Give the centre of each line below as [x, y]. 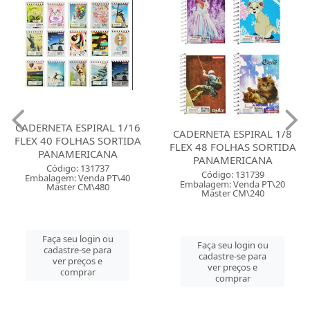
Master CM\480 [77, 186]
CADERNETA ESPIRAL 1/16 [77, 127]
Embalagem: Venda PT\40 [77, 177]
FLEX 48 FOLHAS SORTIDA [232, 146]
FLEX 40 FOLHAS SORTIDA [77, 140]
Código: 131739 [232, 174]
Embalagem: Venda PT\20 [232, 184]
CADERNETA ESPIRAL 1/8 [232, 133]
